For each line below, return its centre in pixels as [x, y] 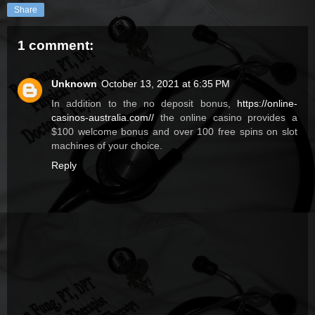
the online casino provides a [226, 117]
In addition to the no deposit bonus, [144, 103]
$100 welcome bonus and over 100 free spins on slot [174, 131]
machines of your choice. [107, 145]
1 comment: [56, 46]
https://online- [267, 103]
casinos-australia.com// [103, 117]
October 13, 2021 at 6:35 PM [166, 83]
